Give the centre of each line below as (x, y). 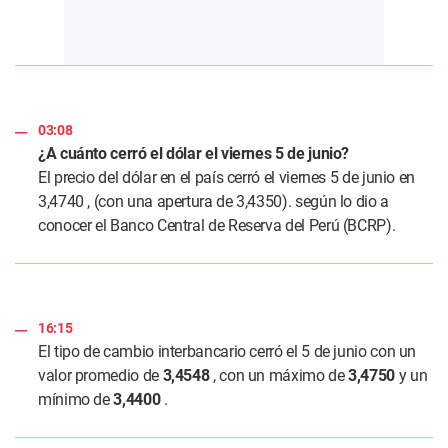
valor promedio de (100, 375)
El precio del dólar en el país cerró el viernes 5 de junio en (227, 177)
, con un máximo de (279, 375)
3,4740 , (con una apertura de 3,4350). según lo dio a (213, 201)
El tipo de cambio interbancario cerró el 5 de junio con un (227, 351)
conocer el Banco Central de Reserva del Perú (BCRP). (217, 225)
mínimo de (76, 399)
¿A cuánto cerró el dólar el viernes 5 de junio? (194, 153)
